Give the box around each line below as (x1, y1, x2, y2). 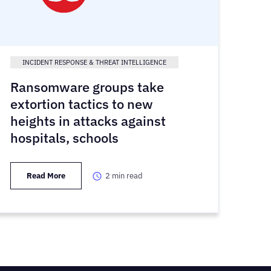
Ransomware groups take (10, 78, 165, 96)
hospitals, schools (10, 129, 119, 147)
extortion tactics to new (10, 95, 154, 113)
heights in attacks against (10, 112, 166, 130)
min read (112, 171, 143, 181)
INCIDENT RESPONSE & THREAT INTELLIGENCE (22, 58, 167, 67)
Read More (27, 171, 66, 181)
